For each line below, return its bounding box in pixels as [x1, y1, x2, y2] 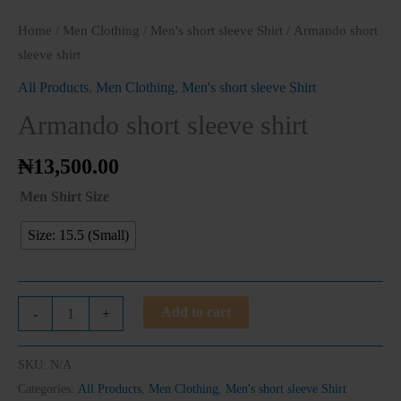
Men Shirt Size [20, 189, 109, 205]
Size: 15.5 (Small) [28, 227, 129, 243]
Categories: [18, 381, 78, 397]
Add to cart [161, 304, 232, 320]
